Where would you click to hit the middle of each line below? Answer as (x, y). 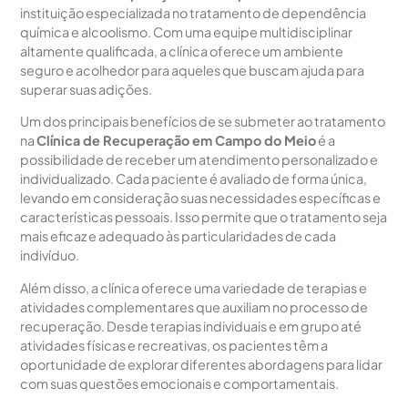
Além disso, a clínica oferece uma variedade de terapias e (194, 287)
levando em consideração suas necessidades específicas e (201, 198)
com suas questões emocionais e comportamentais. (180, 383)
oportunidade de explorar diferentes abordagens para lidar (202, 364)
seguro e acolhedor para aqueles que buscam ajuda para (193, 70)
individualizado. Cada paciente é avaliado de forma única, (194, 179)
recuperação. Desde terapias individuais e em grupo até (191, 326)
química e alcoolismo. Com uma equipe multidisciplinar (187, 31)
